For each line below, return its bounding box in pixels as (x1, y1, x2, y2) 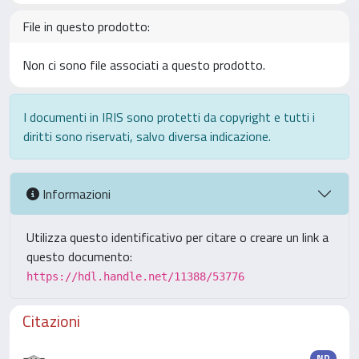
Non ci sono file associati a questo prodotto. (22, 55, 265, 75)
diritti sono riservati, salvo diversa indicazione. (23, 127, 271, 146)
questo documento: (26, 247, 132, 266)
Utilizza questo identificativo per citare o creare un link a (26, 228, 329, 247)
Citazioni (22, 309, 80, 333)
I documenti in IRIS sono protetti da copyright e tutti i (23, 107, 315, 127)
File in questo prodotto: (22, 17, 150, 36)
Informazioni (39, 184, 111, 204)
